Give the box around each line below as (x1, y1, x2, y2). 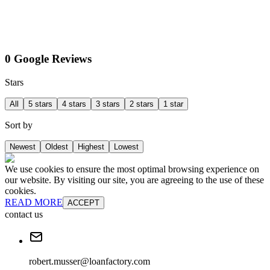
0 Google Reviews (5, 52, 92, 65)
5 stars (28, 99, 52, 108)
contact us (5, 209, 43, 219)
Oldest (45, 142, 68, 151)
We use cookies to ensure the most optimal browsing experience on (5, 163, 259, 174)
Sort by (5, 119, 33, 130)
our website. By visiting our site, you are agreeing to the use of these (5, 174, 264, 185)
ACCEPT (67, 198, 99, 207)
